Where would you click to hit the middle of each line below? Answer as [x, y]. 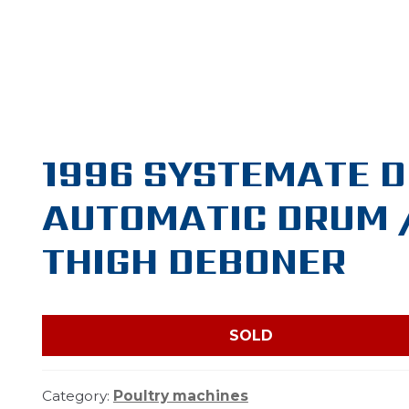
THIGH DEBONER [194, 262]
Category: [77, 395]
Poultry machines [180, 395]
